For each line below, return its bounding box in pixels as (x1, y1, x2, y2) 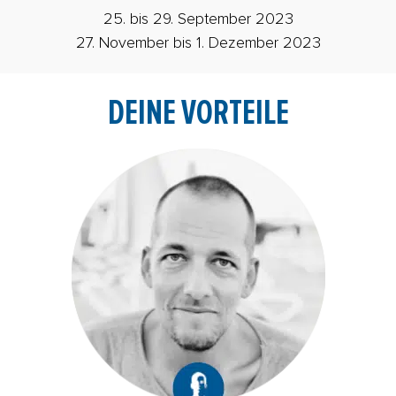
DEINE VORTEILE (107, 95, 289, 131)
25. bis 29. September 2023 (103, 11, 293, 27)
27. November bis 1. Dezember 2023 (75, 34, 321, 51)
